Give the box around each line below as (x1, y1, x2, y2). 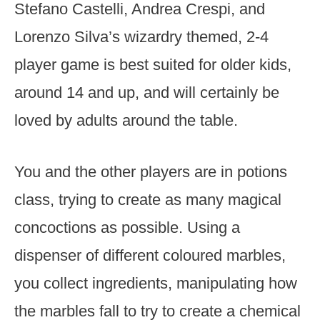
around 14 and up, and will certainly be (14, 84, 279, 101)
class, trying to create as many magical (14, 191, 281, 209)
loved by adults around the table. (14, 111, 238, 129)
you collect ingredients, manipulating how (14, 274, 297, 292)
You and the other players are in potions (14, 163, 287, 181)
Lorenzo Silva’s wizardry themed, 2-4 (14, 28, 269, 46)
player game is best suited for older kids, (14, 56, 291, 74)
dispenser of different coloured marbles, (14, 246, 286, 264)
